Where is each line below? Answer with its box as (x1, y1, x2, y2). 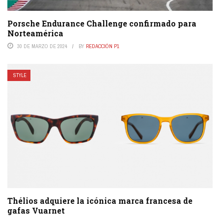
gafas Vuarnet (7, 205, 65, 216)
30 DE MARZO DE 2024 (17, 42, 67, 50)
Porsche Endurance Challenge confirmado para (7, 18, 196, 28)
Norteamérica (7, 27, 63, 38)
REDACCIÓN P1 (86, 42, 119, 50)
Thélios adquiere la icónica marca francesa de (7, 195, 192, 206)
